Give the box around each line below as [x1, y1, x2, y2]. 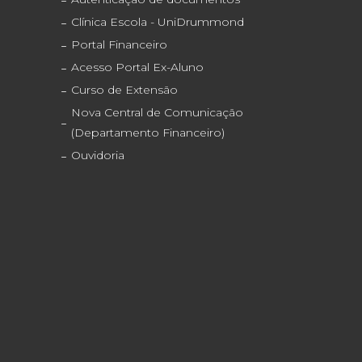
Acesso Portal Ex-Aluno [71, 60, 204, 75]
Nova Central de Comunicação [71, 105, 244, 120]
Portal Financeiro [71, 37, 168, 53]
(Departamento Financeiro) [71, 125, 225, 141]
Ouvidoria [71, 148, 125, 163]
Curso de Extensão [71, 82, 179, 98]
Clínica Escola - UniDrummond [71, 15, 245, 30]
